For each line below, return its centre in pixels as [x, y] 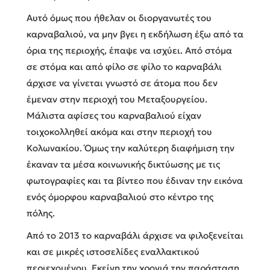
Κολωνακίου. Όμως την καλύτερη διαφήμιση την [130, 148]
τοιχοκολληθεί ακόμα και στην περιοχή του [119, 131]
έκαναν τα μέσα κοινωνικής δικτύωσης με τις [123, 164]
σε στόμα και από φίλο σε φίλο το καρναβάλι [124, 66]
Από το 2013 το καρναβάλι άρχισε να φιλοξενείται [135, 235]
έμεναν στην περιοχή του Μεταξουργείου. [117, 99]
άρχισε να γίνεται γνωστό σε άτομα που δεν [122, 83]
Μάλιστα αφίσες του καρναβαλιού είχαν [114, 115]
